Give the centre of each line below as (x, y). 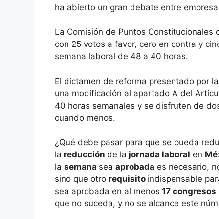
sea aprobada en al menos (107, 191)
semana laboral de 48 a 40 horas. (121, 56)
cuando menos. (85, 118)
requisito (128, 179)
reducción (84, 155)
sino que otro (82, 179)
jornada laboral (158, 155)
